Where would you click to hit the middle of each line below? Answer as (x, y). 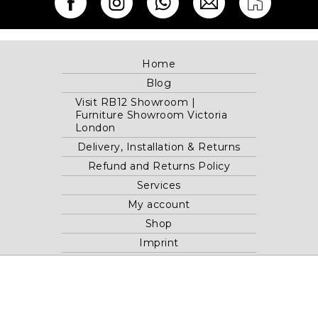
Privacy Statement (159, 301)
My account (159, 205)
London (95, 128)
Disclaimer (159, 262)
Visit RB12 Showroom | (135, 103)
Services (159, 186)
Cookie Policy (159, 281)
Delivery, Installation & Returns (159, 147)
